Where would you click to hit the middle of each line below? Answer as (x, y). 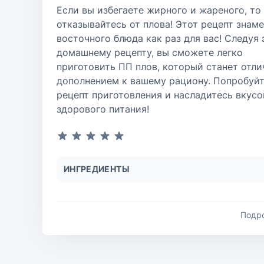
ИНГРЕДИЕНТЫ (97, 169)
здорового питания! (103, 109)
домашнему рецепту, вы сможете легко (150, 52)
